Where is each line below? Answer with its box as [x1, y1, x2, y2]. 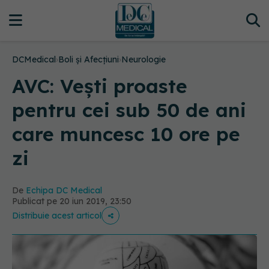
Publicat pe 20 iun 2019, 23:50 [12, 196, 131, 207]
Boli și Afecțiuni [58, 54, 119, 65]
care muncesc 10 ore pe [12, 122, 240, 146]
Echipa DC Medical [26, 185, 102, 196]
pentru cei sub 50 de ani [12, 98, 246, 122]
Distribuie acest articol [12, 210, 101, 221]
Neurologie [121, 54, 166, 65]
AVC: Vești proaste [12, 74, 187, 98]
